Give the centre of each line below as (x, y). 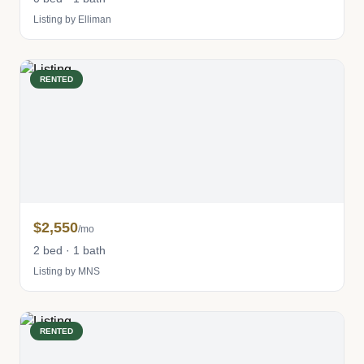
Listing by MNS (67, 271)
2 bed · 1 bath (69, 250)
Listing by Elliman (72, 19)
